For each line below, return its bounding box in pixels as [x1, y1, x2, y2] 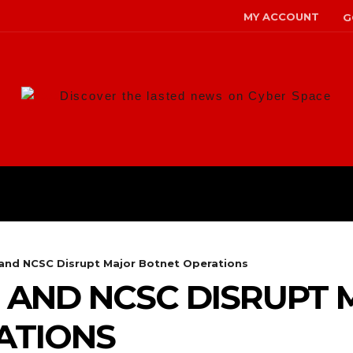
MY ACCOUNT [243, 9, 319, 23]
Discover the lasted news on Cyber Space [59, 89, 333, 103]
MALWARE [67, 180, 176, 206]
